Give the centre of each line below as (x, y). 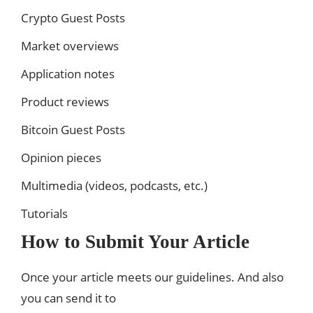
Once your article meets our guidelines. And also (152, 277)
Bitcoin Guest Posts (73, 129)
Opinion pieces (61, 157)
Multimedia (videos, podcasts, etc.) (114, 185)
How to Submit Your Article (135, 241)
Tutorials (44, 213)
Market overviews (70, 45)
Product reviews (65, 101)
